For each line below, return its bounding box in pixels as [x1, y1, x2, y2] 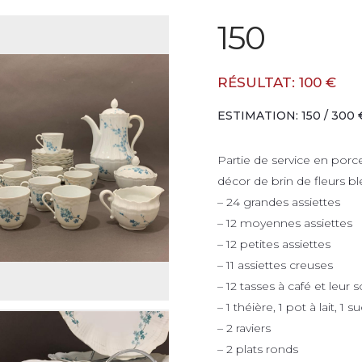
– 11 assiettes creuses [217, 258, 333, 272]
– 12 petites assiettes [217, 237, 330, 251]
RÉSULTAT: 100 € [217, 74, 336, 90]
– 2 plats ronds [217, 342, 298, 356]
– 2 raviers [217, 321, 271, 335]
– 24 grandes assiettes [217, 195, 340, 209]
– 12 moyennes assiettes [217, 216, 352, 230]
